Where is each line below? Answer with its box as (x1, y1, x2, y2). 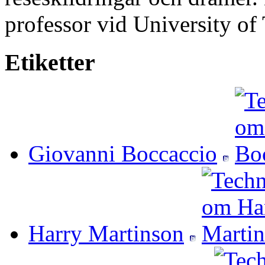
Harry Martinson (28, 221, 184, 247)
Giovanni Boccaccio (28, 141, 217, 167)
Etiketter (5, 49, 95, 76)
